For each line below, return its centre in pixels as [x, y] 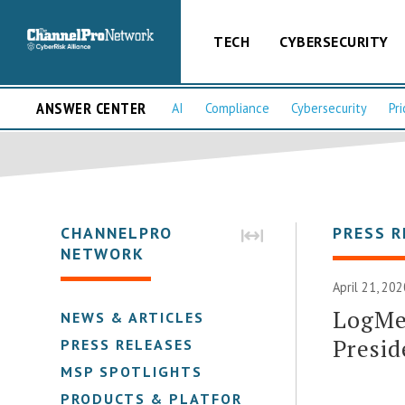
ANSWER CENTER [91, 108]
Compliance [237, 108]
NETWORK [103, 253]
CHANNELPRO [117, 232]
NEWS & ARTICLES [133, 317]
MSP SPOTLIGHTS [132, 371]
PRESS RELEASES [127, 344]
